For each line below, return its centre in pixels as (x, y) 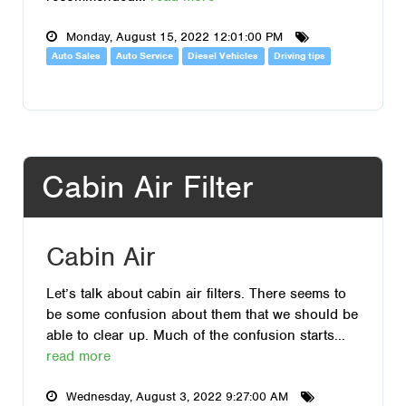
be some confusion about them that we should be (202, 314)
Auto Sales (77, 56)
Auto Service (144, 56)
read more (78, 356)
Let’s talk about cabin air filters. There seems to (196, 293)
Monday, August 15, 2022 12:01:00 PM (174, 37)
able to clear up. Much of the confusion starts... (196, 335)
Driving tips (300, 56)
